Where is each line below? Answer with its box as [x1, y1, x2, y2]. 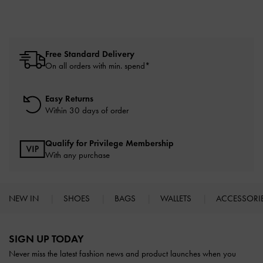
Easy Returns [45, 93, 93, 104]
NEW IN [9, 193, 41, 204]
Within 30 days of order [45, 105, 129, 116]
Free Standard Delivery [45, 49, 134, 60]
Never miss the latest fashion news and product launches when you [9, 248, 236, 259]
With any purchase [45, 150, 110, 161]
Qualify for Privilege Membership [45, 138, 174, 149]
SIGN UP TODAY [9, 232, 84, 246]
